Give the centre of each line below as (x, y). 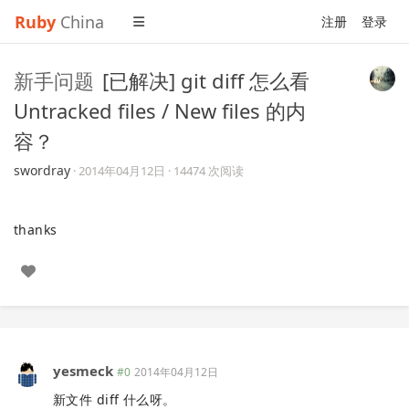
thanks (36, 230)
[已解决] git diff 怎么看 (206, 80)
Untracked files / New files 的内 (160, 110)
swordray (42, 170)
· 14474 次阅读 (206, 171)
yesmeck (83, 371)
